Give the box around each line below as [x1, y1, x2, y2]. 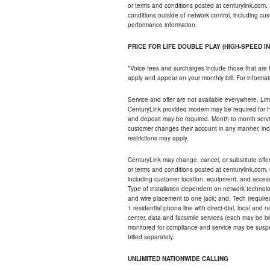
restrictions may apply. [128, 134, 189, 143]
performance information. [128, 20, 197, 30]
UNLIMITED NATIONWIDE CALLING [128, 254, 228, 263]
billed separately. [128, 233, 174, 242]
